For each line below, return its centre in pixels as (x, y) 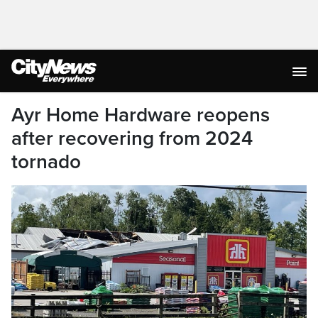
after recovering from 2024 (132, 138)
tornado (46, 162)
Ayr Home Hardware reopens (141, 115)
